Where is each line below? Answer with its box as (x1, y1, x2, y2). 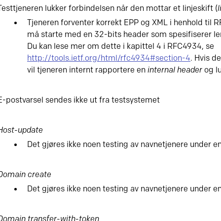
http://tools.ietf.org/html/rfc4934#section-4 (27, 54, 190, 63)
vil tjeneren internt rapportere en (27, 66, 147, 75)
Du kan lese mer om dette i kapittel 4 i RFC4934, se (27, 42, 214, 51)
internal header (147, 66, 202, 75)
